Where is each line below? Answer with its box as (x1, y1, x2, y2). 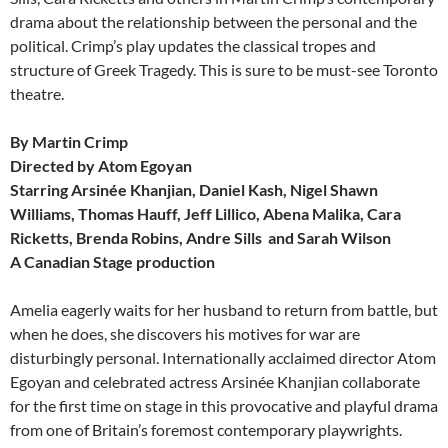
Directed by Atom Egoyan (10, 156, 192, 175)
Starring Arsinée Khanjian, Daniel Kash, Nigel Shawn (10, 180, 378, 199)
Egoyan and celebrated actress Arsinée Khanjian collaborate (10, 372, 420, 391)
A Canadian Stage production (10, 252, 215, 271)
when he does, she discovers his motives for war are (10, 324, 360, 343)
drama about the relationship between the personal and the (10, 12, 417, 31)
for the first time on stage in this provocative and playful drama (10, 396, 438, 415)
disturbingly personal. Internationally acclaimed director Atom (10, 348, 436, 367)
